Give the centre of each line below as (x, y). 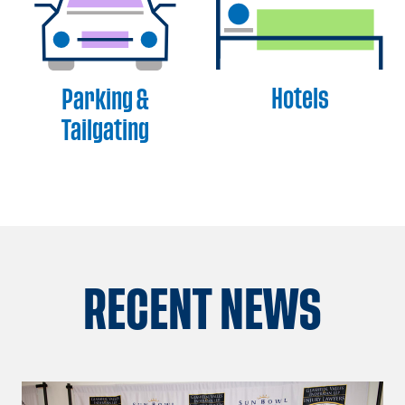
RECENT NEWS (202, 311)
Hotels (300, 99)
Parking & (105, 100)
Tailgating (105, 131)
